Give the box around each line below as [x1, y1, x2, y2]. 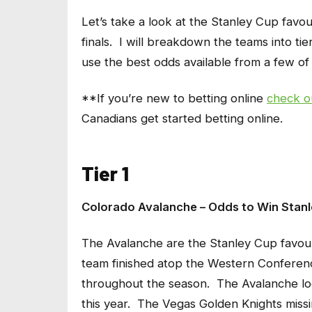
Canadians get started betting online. [81, 111, 283, 126]
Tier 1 [81, 160, 129, 185]
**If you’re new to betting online [81, 91, 267, 106]
